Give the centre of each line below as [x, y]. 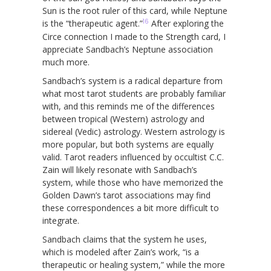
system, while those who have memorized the [133, 182]
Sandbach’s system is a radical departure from [132, 80]
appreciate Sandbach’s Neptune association [128, 49]
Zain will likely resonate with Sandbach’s [120, 169]
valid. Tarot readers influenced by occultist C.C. [133, 157]
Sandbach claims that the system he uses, [125, 239]
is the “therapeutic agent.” [93, 23]
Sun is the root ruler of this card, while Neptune [135, 10]
